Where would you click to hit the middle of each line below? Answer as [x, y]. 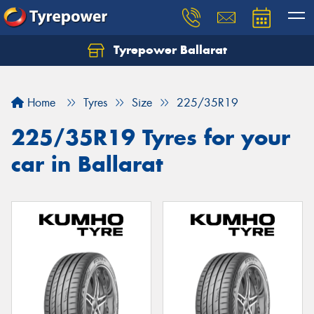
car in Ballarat [87, 164]
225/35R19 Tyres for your [151, 137]
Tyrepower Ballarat [168, 50]
